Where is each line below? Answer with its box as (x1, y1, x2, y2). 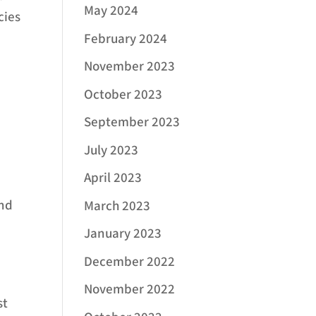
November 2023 (84, 58, 176, 76)
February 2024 (84, 30, 168, 48)
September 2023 (84, 114, 181, 132)
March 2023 (84, 197, 151, 215)
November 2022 (84, 281, 176, 299)
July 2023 (84, 141, 139, 159)
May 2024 (84, 2, 139, 20)
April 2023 (84, 169, 142, 188)
